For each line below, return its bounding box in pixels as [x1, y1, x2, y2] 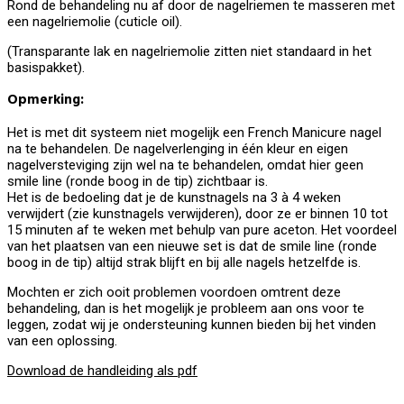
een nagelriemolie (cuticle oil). [7, 13, 182, 30]
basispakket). [7, 59, 85, 76]
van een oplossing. [7, 332, 117, 349]
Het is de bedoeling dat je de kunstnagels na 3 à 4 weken [7, 188, 341, 206]
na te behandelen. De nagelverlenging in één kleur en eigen [7, 140, 348, 157]
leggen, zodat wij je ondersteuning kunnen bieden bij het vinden [7, 316, 376, 333]
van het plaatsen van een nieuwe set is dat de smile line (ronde [7, 237, 377, 254]
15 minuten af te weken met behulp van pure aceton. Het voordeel [7, 221, 397, 238]
